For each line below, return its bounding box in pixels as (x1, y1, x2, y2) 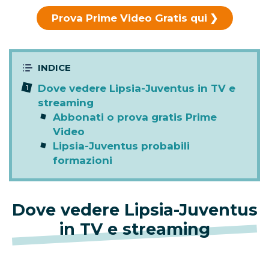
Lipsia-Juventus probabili (53, 140, 190, 153)
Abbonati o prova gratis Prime (53, 111, 217, 124)
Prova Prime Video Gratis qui (51, 12, 207, 25)
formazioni (53, 154, 112, 167)
